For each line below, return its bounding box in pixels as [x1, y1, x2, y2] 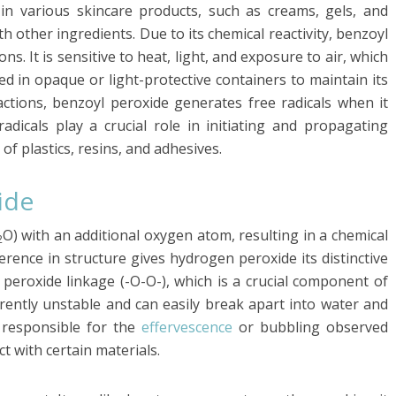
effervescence [141, 316, 232, 337]
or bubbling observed [232, 316, 388, 337]
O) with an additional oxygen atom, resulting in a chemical [2, 225, 389, 245]
